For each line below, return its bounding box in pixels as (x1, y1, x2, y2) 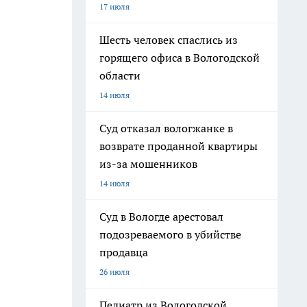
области (99, 69, 140, 82)
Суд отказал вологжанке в (99, 121, 233, 135)
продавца (99, 245, 148, 259)
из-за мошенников (99, 157, 197, 171)
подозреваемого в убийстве (99, 228, 241, 241)
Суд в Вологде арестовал (99, 210, 223, 223)
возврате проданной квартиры (99, 139, 258, 153)
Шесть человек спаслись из (99, 33, 238, 47)
